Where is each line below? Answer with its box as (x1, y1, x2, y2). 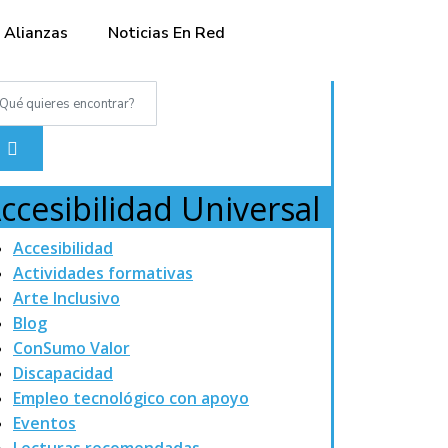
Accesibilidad (13, 237, 113, 259)
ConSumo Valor (13, 337, 130, 359)
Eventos (13, 412, 76, 434)
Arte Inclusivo (13, 287, 120, 309)
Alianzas (4, 22, 69, 44)
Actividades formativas (13, 262, 193, 284)
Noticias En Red (108, 22, 226, 44)
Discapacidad (13, 362, 113, 384)
